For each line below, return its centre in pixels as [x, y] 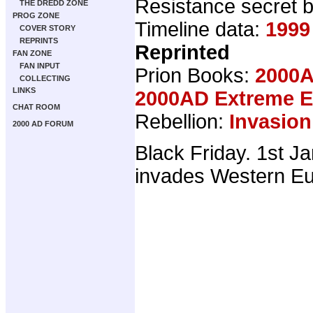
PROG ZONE [36, 15]
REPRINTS [39, 41]
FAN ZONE [32, 53]
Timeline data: [200, 29]
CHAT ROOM [36, 107]
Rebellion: [182, 121]
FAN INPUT [40, 66]
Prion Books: [195, 75]
